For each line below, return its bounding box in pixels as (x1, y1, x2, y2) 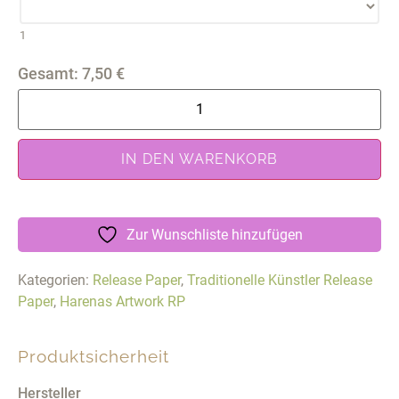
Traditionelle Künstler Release (187, 271, 372, 289)
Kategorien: (18, 271, 93, 289)
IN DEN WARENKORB (121, 150, 278, 167)
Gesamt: (18, 63, 78, 83)
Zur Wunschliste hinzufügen (126, 225, 303, 243)
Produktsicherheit (18, 346, 169, 366)
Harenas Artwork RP (60, 292, 185, 310)
